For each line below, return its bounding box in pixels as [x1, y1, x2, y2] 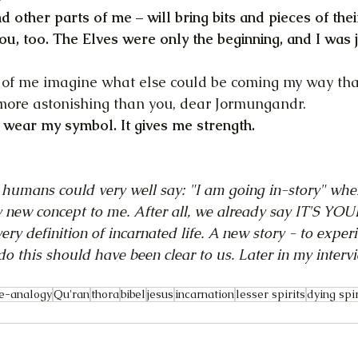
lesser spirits [236, 287, 305, 301]
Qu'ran [54, 287, 89, 301]
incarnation [175, 287, 234, 301]
